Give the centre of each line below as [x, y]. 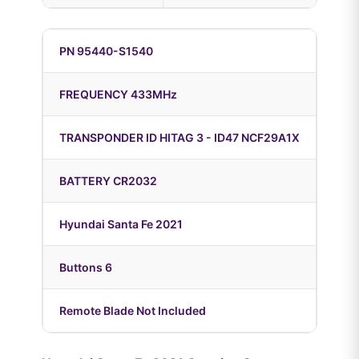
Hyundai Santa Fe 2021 [121, 224]
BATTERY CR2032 [108, 181]
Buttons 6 [86, 268]
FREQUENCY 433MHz [118, 95]
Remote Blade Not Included [133, 311]
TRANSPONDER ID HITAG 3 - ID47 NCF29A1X [179, 138]
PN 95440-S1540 [106, 51]
